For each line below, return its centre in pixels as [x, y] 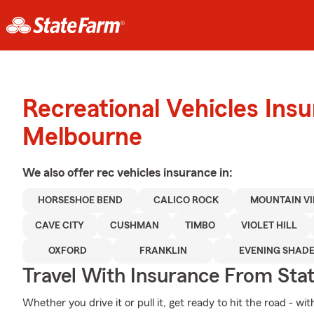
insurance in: [198, 172]
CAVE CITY [60, 226]
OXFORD [68, 251]
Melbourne [82, 137]
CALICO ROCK [186, 200]
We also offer [60, 172]
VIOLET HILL [269, 226]
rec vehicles [130, 172]
